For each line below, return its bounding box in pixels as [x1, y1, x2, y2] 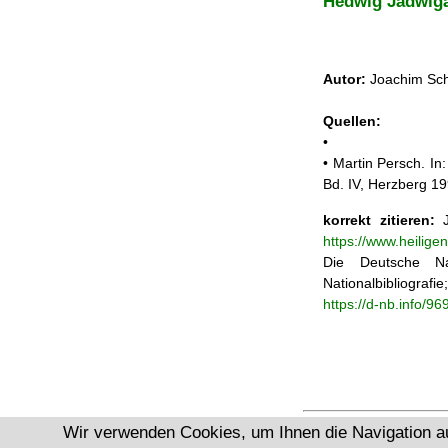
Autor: [323, 71, 366, 88]
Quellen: [323, 113, 381, 130]
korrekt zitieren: [323, 211, 435, 228]
